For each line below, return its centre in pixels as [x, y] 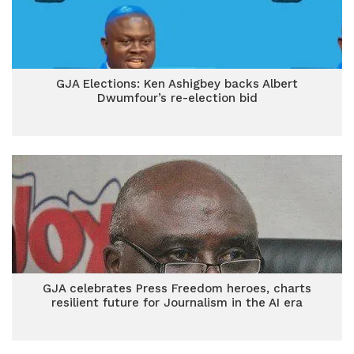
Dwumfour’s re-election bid [177, 98]
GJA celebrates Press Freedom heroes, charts [177, 288]
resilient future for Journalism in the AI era [177, 303]
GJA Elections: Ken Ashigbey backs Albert [177, 84]
